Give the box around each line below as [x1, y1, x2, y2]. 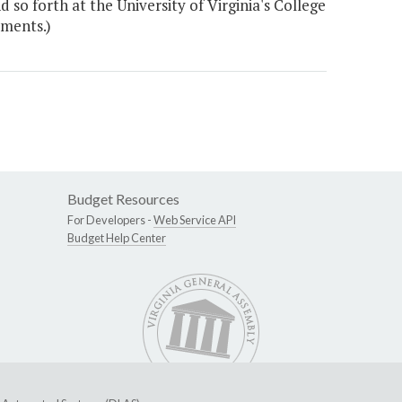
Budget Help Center [67, 231, 166, 246]
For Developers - [67, 213, 153, 228]
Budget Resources [67, 190, 179, 208]
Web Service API [153, 213, 236, 228]
